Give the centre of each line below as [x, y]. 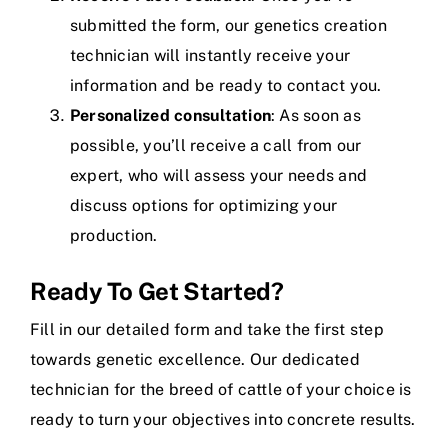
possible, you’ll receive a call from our [215, 146]
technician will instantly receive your [210, 56]
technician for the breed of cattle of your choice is [220, 390]
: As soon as [315, 116]
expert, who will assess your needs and [218, 176]
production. [113, 236]
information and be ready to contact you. [225, 86]
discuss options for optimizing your [203, 206]
